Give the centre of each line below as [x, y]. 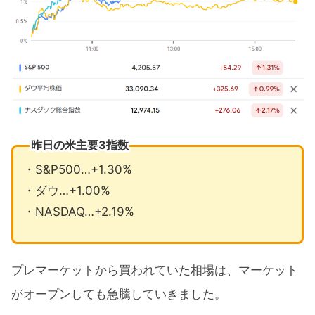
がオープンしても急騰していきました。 [119, 294]
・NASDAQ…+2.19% [78, 212]
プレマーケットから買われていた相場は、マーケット [155, 270]
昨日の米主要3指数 [79, 144]
